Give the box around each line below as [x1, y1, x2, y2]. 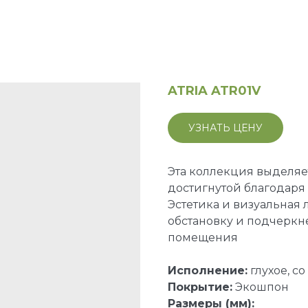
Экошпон [232, 280, 289, 294]
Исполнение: [168, 264, 247, 278]
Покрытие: [168, 280, 232, 294]
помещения [168, 231, 238, 245]
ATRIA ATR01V [168, 83, 261, 98]
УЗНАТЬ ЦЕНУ [188, 121, 263, 134]
